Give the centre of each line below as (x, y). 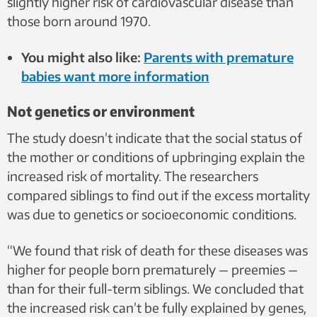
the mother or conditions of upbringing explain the (156, 156)
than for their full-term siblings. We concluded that (155, 288)
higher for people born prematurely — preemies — (152, 269)
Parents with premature (219, 57)
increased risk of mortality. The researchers (133, 175)
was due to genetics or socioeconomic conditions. (152, 214)
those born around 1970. (79, 21)
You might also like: (82, 57)
